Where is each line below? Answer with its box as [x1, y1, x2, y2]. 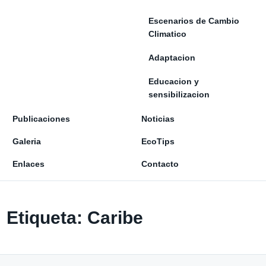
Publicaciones [12, 114, 70, 123]
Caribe [87, 207, 143, 227]
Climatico [148, 29, 186, 39]
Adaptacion [148, 53, 195, 62]
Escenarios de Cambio [148, 16, 239, 26]
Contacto [141, 159, 179, 169]
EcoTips [141, 137, 175, 146]
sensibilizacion [148, 90, 210, 99]
